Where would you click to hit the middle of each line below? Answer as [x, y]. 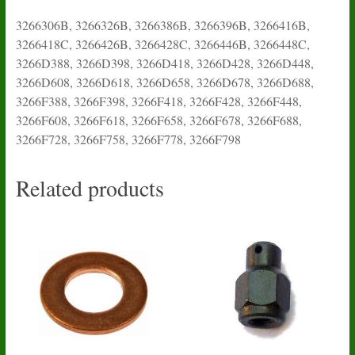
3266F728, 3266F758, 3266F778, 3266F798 [128, 139]
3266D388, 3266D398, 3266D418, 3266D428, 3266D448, [164, 63]
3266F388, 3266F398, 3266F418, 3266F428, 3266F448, [158, 101]
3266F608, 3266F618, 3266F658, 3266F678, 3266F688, [158, 120]
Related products [90, 187]
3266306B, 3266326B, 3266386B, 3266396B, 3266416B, [162, 25]
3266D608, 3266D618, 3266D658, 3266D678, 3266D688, [164, 82]
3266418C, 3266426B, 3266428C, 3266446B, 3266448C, [162, 44]
